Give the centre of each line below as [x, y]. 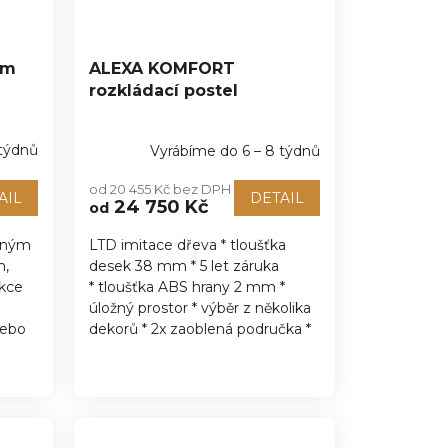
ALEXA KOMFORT [161, 69]
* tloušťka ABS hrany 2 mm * [186, 287]
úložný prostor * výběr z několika [199, 308]
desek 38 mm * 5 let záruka [183, 266]
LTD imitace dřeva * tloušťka [187, 245]
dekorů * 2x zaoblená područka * [199, 329]
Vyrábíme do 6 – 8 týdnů [234, 150]
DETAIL [276, 198]
